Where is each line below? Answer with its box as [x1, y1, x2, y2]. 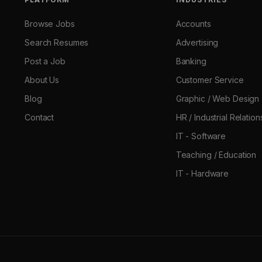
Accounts [175, 19, 211, 29]
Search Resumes [25, 37, 89, 47]
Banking [175, 56, 206, 66]
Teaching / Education [175, 150, 257, 160]
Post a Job [25, 56, 65, 66]
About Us [25, 75, 60, 85]
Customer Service [175, 75, 244, 85]
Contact [25, 112, 54, 122]
